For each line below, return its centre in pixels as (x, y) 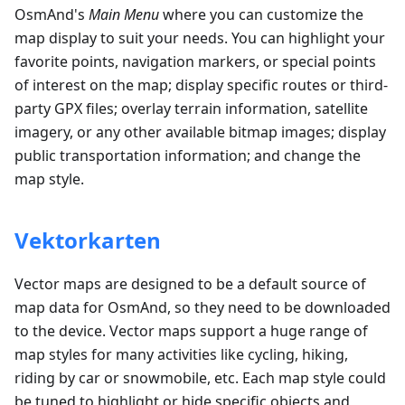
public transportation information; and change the (188, 155)
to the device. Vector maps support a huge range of (191, 331)
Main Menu (124, 14)
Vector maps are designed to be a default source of (190, 284)
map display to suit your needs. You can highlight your (200, 38)
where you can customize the (261, 14)
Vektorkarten (88, 240)
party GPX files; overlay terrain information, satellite (191, 108)
